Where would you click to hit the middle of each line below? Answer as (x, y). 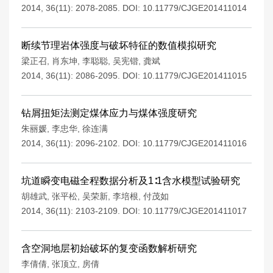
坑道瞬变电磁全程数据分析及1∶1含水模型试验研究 (131, 181)
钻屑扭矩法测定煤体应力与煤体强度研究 (109, 113)
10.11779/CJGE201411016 (195, 143)
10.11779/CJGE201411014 (195, 8)
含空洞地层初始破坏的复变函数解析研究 (109, 248)
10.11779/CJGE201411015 (195, 76)
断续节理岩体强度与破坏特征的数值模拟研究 (119, 45)
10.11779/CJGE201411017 (195, 211)
